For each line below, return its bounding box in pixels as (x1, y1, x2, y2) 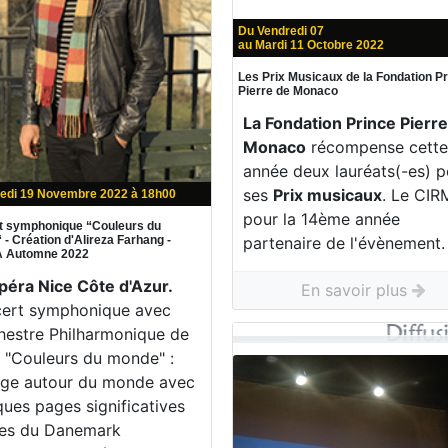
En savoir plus (300, 279, 412, 300)
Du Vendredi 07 (238, 23, 325, 38)
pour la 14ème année (243, 208, 401, 229)
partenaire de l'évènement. (243, 232, 446, 253)
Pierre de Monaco (238, 83, 339, 98)
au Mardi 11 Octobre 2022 (238, 37, 385, 52)
